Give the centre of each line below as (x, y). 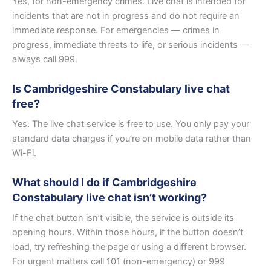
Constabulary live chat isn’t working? (109, 197)
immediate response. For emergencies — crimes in (116, 30)
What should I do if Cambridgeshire (104, 182)
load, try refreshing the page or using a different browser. (129, 247)
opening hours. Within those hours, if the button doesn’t (128, 232)
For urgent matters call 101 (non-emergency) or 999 (119, 261)
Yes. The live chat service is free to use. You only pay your (131, 124)
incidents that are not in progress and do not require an (126, 15)
